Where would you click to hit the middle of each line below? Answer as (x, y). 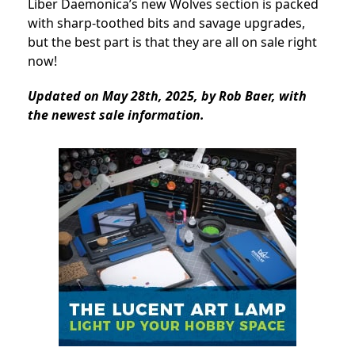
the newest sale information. (118, 115)
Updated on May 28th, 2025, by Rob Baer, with (167, 96)
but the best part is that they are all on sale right (172, 42)
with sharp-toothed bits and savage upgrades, (166, 23)
